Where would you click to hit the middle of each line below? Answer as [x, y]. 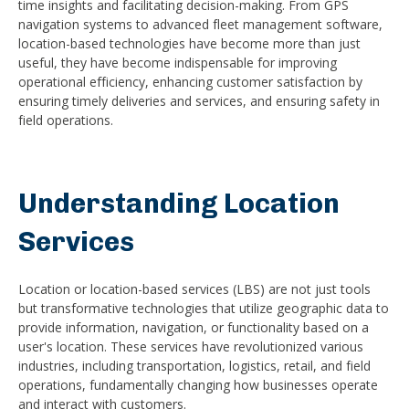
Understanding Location [179, 204]
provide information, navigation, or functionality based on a [194, 327]
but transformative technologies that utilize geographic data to [204, 308]
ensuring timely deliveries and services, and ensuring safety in [199, 101]
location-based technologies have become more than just [189, 43]
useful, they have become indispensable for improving [178, 63]
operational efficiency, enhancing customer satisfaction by [190, 82]
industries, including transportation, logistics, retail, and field [194, 365]
